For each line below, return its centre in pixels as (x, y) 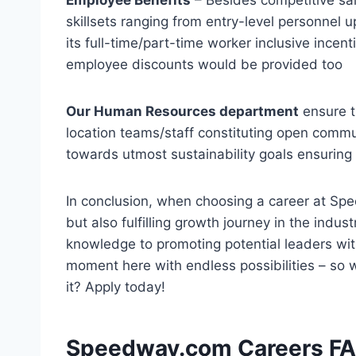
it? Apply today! (116, 286)
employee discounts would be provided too (204, 64)
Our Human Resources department (182, 111)
